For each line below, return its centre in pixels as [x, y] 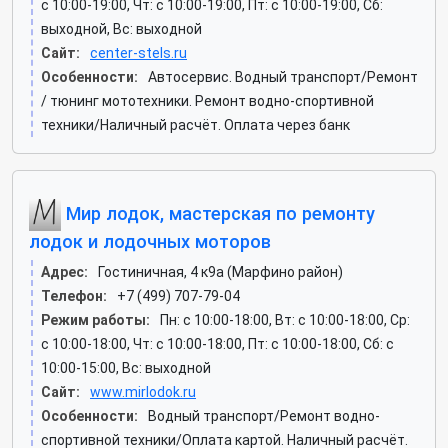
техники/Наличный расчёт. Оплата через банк [195, 125]
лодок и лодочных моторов [150, 241]
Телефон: [74, 296]
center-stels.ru [138, 53]
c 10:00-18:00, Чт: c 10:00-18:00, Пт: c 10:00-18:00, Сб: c [217, 344]
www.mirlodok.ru [143, 392]
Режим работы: [95, 320]
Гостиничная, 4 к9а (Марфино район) [220, 272]
